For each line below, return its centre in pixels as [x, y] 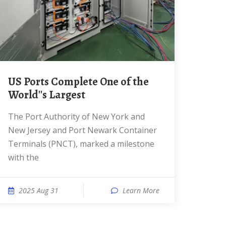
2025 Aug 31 [39, 190]
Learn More [141, 190]
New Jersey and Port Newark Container [82, 130]
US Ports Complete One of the [12, 82]
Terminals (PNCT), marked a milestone [81, 144]
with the [23, 157]
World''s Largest [47, 95]
